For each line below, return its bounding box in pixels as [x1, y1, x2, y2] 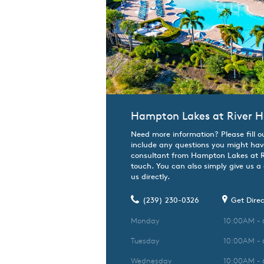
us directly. [131, 171, 170, 181]
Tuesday [131, 235, 159, 246]
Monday [131, 215, 159, 226]
